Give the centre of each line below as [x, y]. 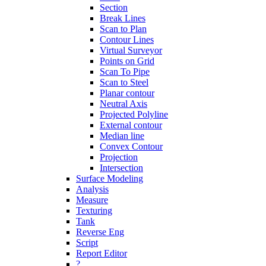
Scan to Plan [123, 29]
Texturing [94, 210]
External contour [131, 125]
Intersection [121, 168]
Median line [122, 136]
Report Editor [102, 253]
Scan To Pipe [125, 72]
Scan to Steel [124, 82]
